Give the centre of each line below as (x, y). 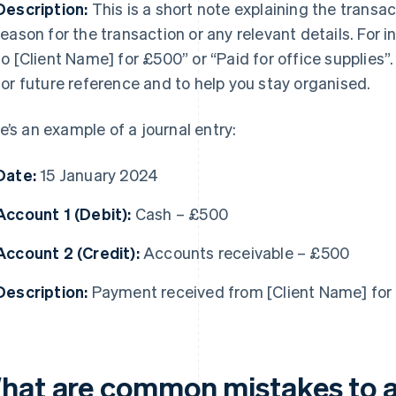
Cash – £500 (180, 214)
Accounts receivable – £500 (244, 253)
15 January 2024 (98, 175)
